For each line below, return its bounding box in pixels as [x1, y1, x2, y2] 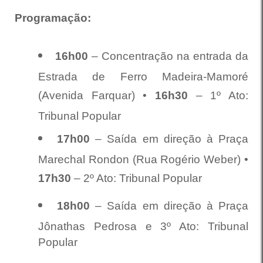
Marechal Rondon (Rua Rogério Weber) [38, 153, 244, 166]
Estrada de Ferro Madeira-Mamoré [38, 70, 248, 83]
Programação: [15, 12, 94, 24]
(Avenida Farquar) [38, 89, 143, 102]
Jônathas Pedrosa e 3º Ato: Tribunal [38, 220, 248, 232]
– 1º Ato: [195, 89, 249, 102]
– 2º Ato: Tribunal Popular [74, 172, 205, 184]
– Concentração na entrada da [92, 50, 248, 62]
